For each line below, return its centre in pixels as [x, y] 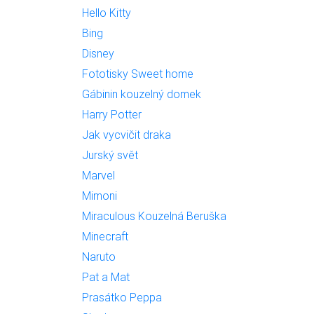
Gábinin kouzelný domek [142, 94]
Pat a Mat [106, 277]
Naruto [99, 257]
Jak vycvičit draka [127, 135]
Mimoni [100, 196]
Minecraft [105, 236]
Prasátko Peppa [122, 297]
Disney [98, 53]
